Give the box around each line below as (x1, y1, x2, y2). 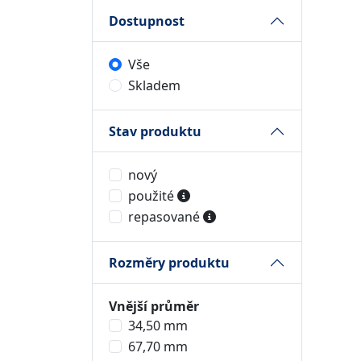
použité (128, 187, 177, 205)
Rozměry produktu (109, 253, 230, 272)
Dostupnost (109, 11, 185, 30)
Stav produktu (109, 122, 201, 140)
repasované (128, 208, 203, 226)
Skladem (128, 77, 180, 94)
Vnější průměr (109, 297, 199, 315)
